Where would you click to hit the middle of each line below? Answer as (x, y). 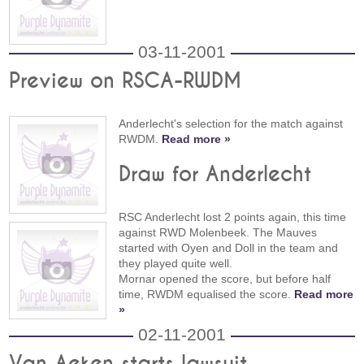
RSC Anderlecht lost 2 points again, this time (233, 217)
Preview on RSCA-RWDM (126, 81)
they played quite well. (176, 264)
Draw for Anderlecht (215, 175)
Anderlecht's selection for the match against (231, 123)
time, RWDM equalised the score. (207, 295)
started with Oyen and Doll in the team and (229, 248)
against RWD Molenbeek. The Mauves (218, 233)
